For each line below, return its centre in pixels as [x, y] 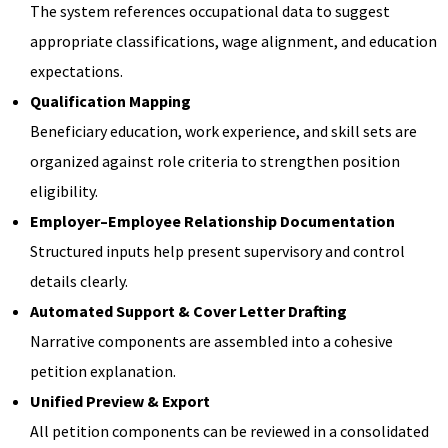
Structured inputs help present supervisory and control [217, 250]
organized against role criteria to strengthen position [215, 160]
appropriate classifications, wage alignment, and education [233, 40]
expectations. [76, 70]
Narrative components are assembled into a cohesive [211, 340]
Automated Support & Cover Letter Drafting [188, 310]
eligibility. [64, 190]
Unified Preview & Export [120, 400]
